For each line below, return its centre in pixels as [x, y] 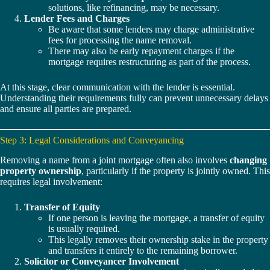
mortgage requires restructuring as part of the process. [149, 62]
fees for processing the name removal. [120, 40]
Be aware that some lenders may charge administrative [151, 30]
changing [248, 160]
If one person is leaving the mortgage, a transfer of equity [156, 218]
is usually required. [84, 229]
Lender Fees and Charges [77, 19]
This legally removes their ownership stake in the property [158, 240]
